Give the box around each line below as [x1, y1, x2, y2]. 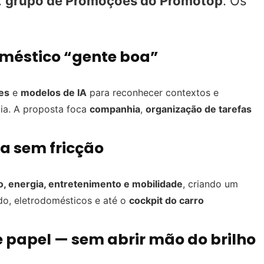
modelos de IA [21, 87, 87, 99]
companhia [90, 103, 140, 115]
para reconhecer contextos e [87, 87, 219, 99]
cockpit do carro [129, 194, 204, 207]
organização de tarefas [146, 103, 252, 115]
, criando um [183, 178, 238, 190]
